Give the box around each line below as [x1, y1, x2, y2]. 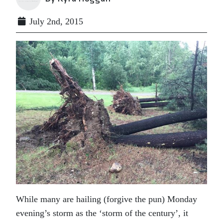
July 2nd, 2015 [27, 16, 83, 26]
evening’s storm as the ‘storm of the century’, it [16, 208, 188, 218]
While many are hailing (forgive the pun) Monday [16, 194, 197, 204]
